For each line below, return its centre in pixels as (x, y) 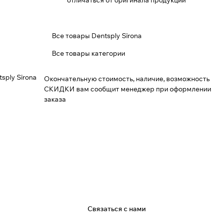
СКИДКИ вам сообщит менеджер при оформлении (128, 89)
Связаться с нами (117, 208)
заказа (55, 99)
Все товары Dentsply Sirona (97, 35)
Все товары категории (88, 53)
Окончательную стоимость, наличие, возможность (127, 79)
